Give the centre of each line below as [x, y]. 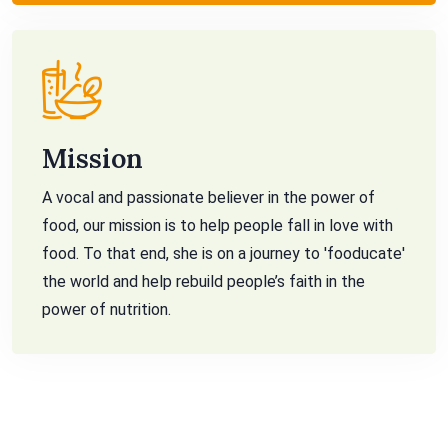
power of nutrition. [106, 309]
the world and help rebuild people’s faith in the [203, 281]
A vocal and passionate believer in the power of [208, 197]
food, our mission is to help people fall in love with [217, 225]
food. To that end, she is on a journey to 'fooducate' [223, 253]
